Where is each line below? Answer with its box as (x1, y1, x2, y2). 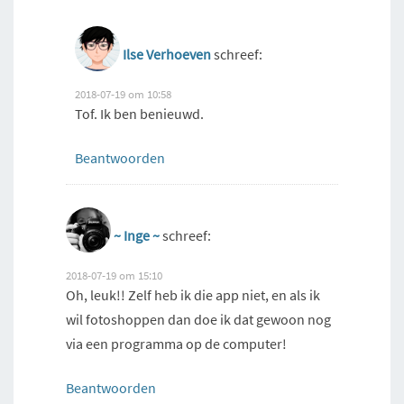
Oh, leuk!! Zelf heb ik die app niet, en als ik (66, 286, 320, 305)
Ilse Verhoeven (123, 45, 211, 64)
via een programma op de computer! (66, 335, 287, 353)
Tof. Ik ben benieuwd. (75, 105, 204, 124)
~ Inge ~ (114, 226, 160, 245)
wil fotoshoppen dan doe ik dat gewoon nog (66, 310, 331, 329)
